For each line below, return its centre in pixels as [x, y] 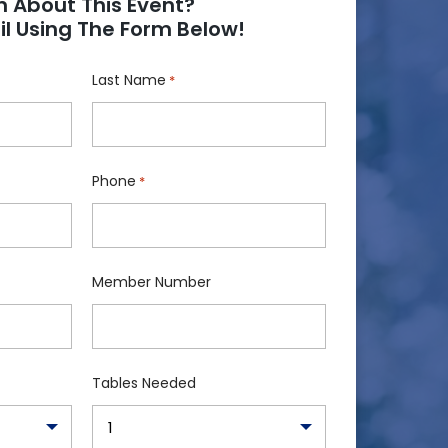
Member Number [151, 281]
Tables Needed [143, 382]
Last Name [128, 79]
